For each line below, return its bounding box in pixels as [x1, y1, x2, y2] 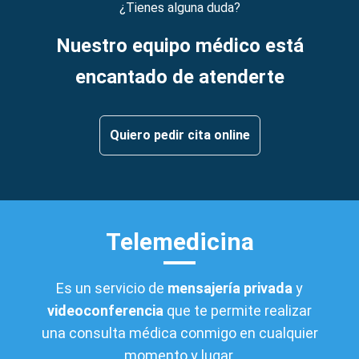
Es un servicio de [56, 279, 167, 296]
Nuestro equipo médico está [55, 34, 304, 57]
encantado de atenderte [75, 65, 284, 88]
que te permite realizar [163, 301, 312, 319]
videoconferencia [47, 301, 163, 319]
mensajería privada [167, 279, 296, 296]
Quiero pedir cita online [109, 127, 250, 143]
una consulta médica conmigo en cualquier [41, 324, 318, 341]
